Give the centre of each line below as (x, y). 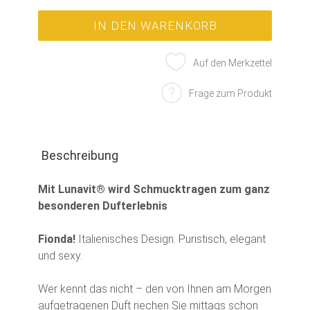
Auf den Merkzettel (232, 63)
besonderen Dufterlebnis (103, 206)
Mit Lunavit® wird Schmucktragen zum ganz (154, 189)
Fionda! (58, 239)
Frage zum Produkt (230, 93)
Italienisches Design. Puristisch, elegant (172, 239)
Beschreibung (80, 155)
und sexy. (60, 255)
